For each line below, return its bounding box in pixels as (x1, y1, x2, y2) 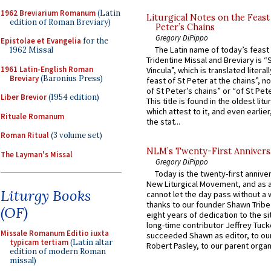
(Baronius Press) (39, 73, 103, 83)
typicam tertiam (10, 237, 68, 247)
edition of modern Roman (10, 246, 106, 256)
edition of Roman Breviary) (10, 16, 111, 27)
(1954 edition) (47, 92, 99, 102)
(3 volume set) (49, 130, 102, 140)
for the (81, 36, 108, 46)
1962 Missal (10, 45, 53, 55)
